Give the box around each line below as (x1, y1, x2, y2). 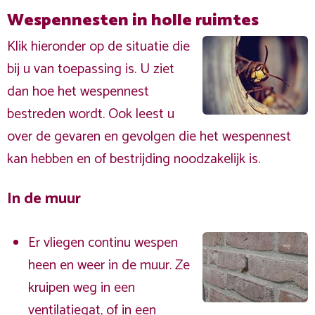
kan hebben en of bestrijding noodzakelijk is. (7, 148, 260, 171)
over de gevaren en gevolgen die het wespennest (7, 125, 291, 148)
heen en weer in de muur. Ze (28, 254, 190, 277)
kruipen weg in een (28, 276, 135, 300)
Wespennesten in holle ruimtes (7, 7, 259, 34)
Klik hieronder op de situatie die (7, 35, 190, 58)
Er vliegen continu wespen (28, 231, 178, 255)
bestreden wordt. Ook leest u (7, 103, 174, 126)
